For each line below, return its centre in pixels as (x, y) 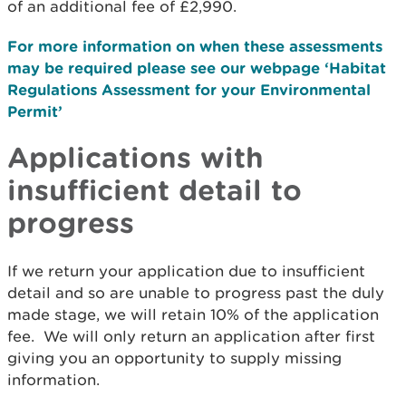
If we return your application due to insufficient (186, 271)
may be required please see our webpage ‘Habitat (197, 67)
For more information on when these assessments (195, 45)
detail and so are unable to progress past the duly (196, 292)
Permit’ (35, 111)
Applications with (135, 156)
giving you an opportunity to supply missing (174, 358)
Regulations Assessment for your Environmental (189, 89)
